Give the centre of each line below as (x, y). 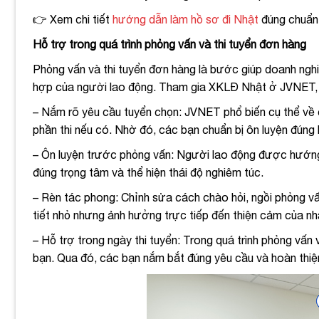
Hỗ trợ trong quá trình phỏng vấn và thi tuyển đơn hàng (169, 44)
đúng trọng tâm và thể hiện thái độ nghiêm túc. (150, 172)
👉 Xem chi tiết (73, 19)
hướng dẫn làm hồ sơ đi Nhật (185, 19)
